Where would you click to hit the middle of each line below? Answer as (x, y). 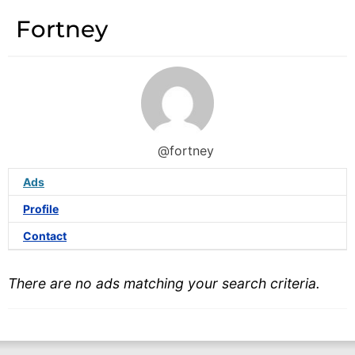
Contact (45, 235)
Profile (41, 208)
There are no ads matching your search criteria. (164, 284)
